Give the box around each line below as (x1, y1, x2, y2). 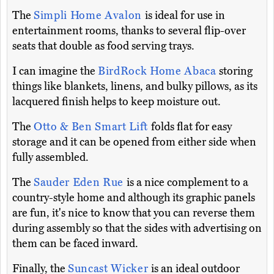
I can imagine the (12, 64, 98, 78)
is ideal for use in (144, 9, 225, 23)
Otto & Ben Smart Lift (34, 120, 151, 134)
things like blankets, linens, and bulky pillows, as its (12, 80, 257, 94)
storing (219, 64, 253, 78)
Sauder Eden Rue (34, 176, 127, 190)
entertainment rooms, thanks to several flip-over (12, 24, 246, 38)
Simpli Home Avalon (34, 9, 145, 23)
